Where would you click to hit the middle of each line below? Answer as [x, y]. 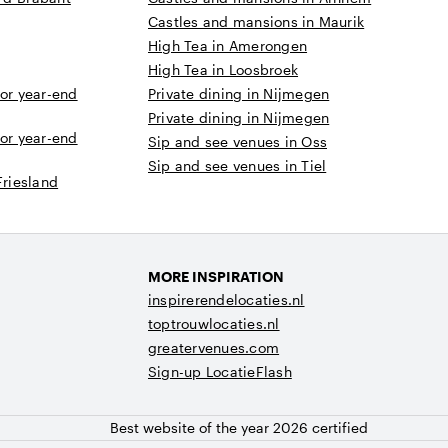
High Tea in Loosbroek [223, 69]
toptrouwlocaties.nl [214, 323]
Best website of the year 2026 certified [239, 427]
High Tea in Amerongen [228, 45]
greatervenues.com [214, 347]
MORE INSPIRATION [216, 276]
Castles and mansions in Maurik [256, 21]
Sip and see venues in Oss [237, 141]
